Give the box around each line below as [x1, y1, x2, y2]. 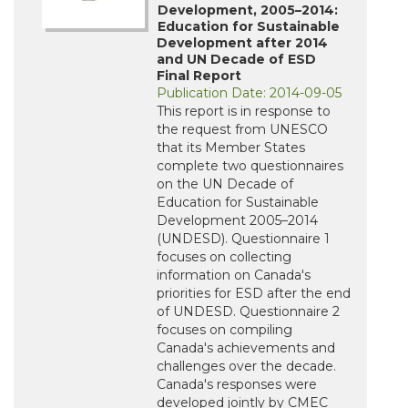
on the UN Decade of [157, 176, 293, 193]
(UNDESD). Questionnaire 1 [157, 230, 330, 248]
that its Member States [157, 139, 305, 157]
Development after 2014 [157, 35, 328, 52]
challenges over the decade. [157, 358, 336, 375]
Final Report [157, 67, 241, 85]
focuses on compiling [157, 321, 292, 339]
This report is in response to [157, 103, 331, 120]
